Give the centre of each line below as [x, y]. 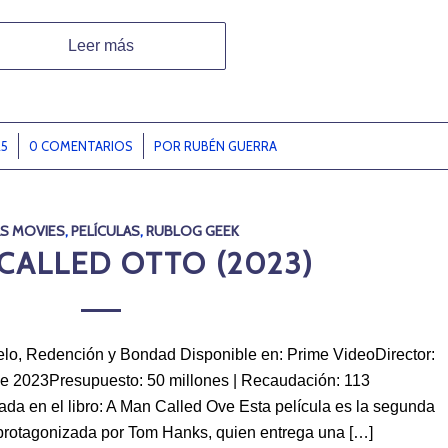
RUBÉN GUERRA [230, 146]
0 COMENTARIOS [80, 146]
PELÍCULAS [106, 231]
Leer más [101, 46]
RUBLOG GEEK [193, 231]
